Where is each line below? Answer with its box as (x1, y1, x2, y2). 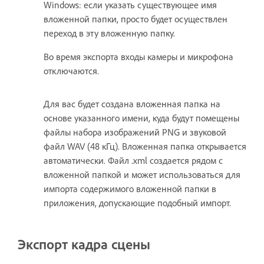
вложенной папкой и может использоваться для (44, 169, 240, 181)
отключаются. (44, 65, 99, 77)
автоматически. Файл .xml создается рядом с (44, 154, 223, 167)
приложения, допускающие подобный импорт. (44, 197, 231, 209)
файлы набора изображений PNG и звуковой (44, 126, 226, 138)
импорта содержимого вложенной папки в (44, 183, 216, 195)
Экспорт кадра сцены (18, 235, 150, 253)
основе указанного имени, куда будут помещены (44, 112, 239, 124)
